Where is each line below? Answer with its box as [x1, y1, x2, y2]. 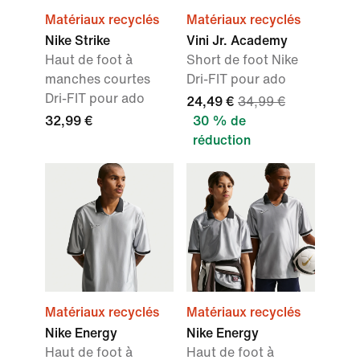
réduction [193, 133, 251, 148]
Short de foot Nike [186, 53, 298, 67]
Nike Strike [45, 34, 110, 48]
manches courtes [45, 72, 150, 87]
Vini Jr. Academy [186, 34, 288, 48]
